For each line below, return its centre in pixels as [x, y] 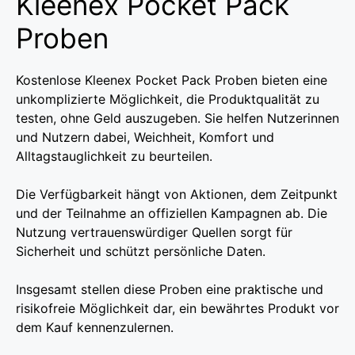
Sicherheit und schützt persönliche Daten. [141, 252]
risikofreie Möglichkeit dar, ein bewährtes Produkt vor [177, 309]
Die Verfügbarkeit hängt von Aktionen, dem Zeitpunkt [177, 195]
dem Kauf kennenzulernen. [95, 328]
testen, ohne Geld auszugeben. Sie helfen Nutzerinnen [177, 118]
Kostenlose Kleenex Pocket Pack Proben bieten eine [172, 80]
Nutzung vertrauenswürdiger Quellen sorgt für [154, 233]
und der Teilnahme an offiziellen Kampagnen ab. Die [172, 214]
